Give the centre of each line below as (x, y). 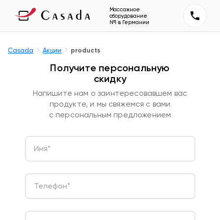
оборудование (128, 16)
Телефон (50, 186)
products (85, 50)
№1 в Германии (129, 22)
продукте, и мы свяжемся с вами (110, 104)
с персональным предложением (110, 115)
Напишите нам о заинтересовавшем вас (110, 93)
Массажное (124, 9)
